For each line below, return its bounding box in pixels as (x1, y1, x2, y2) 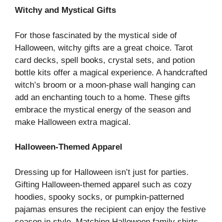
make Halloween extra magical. (15, 117, 131, 127)
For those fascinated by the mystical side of (15, 30, 177, 40)
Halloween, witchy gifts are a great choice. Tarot (15, 43, 193, 53)
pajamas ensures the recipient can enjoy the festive (15, 204, 206, 214)
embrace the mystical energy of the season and (15, 105, 191, 114)
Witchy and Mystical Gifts (15, 5, 116, 15)
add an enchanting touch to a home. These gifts (15, 92, 190, 102)
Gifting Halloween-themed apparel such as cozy (15, 179, 192, 189)
